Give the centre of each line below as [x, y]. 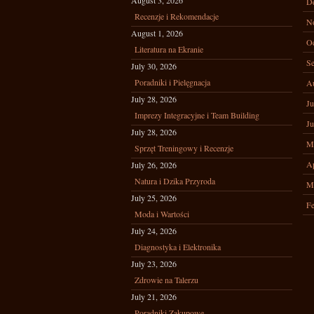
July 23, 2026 [154, 264]
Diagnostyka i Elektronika [178, 247]
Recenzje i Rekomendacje [177, 16]
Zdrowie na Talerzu [166, 280]
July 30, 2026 [154, 66]
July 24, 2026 [154, 231]
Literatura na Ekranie [169, 49]
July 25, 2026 [154, 198]
